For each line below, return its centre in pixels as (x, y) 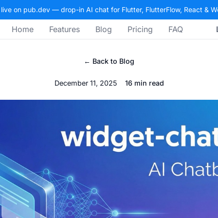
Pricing (140, 29)
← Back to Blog (109, 61)
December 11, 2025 (86, 83)
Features (64, 29)
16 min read (144, 83)
